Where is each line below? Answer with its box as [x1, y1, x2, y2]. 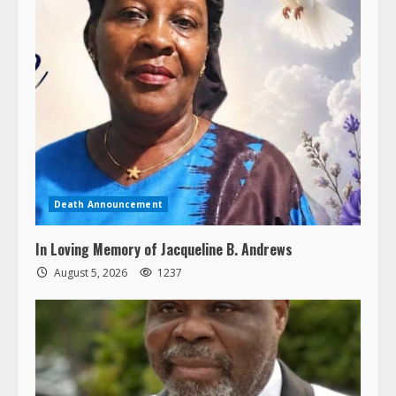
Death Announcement [54, 197, 163, 210]
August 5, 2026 [51, 264, 130, 280]
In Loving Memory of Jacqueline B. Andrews [35, 238, 293, 260]
